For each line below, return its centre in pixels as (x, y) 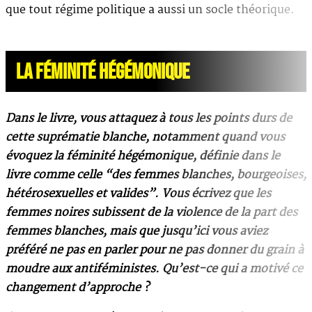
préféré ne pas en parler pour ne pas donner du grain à (155, 250)
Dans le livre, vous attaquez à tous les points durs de (149, 118)
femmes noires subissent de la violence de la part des (151, 212)
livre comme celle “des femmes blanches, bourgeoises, (156, 175)
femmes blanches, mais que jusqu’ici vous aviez (136, 231)
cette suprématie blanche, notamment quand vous (145, 137)
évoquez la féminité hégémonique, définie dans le (143, 156)
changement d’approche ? (77, 288)
